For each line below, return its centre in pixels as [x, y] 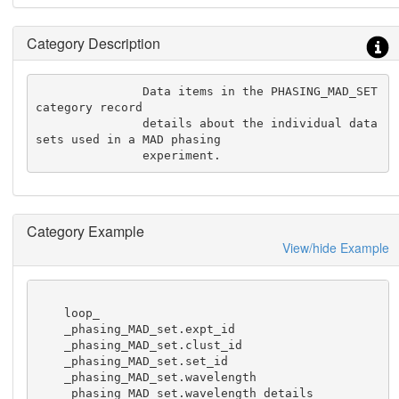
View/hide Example [335, 248]
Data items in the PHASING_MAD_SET [90, 91]
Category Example [85, 232]
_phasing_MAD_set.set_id [50, 361]
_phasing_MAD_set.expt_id [50, 329]
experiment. [182, 155]
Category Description [93, 44]
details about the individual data [90, 123]
